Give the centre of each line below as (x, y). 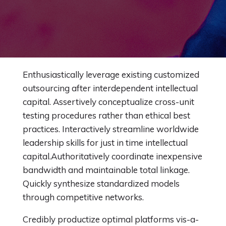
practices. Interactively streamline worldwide (111, 129)
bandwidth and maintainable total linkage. (106, 170)
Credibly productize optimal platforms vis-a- (111, 219)
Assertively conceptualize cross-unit (124, 102)
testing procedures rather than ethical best (106, 115)
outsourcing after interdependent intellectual (110, 88)
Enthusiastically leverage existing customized (111, 74)
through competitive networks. (83, 197)
